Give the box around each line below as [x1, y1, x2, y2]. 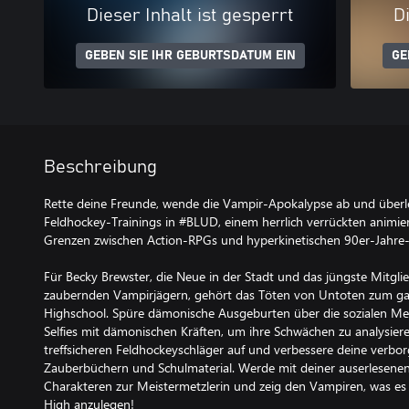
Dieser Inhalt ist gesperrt [86, 6, 294, 25]
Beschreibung [44, 158, 157, 176]
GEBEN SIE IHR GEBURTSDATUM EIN [84, 49, 296, 62]
